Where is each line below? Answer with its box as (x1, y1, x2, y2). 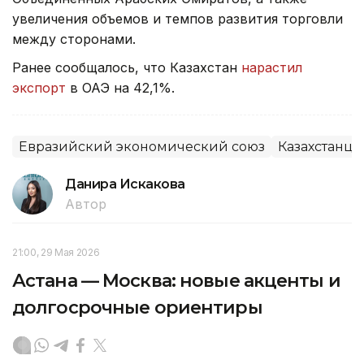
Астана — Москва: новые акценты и (12, 270, 340, 292)
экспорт (12, 80, 66, 97)
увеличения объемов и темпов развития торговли (12, 11, 343, 28)
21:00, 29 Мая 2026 (12, 246, 100, 259)
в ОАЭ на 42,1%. (66, 80, 175, 97)
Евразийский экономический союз (19, 139, 265, 155)
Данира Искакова (65, 176, 185, 193)
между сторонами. (12, 31, 136, 48)
